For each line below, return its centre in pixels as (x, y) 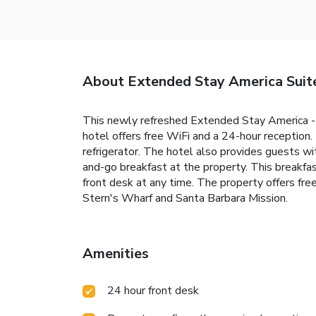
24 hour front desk (153, 290)
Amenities (116, 253)
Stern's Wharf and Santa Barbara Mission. (185, 198)
